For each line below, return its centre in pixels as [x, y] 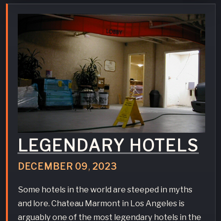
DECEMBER [45, 167]
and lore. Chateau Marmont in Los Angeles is [101, 203]
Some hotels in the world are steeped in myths [105, 190]
